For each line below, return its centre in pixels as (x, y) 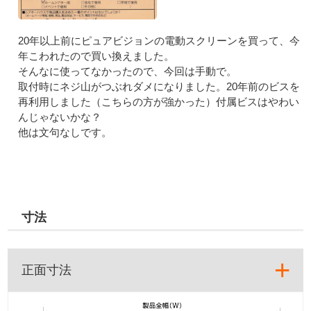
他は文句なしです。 (65, 132)
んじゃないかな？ (60, 117)
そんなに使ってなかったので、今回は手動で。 (128, 71)
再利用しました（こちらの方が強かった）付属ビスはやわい (159, 101)
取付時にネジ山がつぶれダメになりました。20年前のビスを (159, 86)
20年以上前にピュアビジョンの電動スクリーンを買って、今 (159, 40)
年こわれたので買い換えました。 (96, 56)
